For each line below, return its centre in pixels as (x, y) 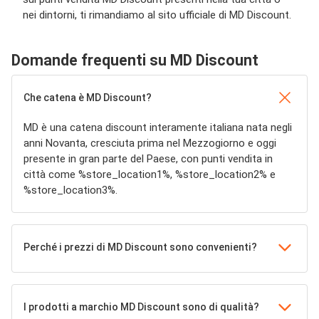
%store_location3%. (70, 190)
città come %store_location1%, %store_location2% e (150, 174)
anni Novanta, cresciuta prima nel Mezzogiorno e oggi (150, 143)
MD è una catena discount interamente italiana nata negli (158, 127)
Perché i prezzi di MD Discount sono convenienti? (140, 247)
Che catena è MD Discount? (88, 98)
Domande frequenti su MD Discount (135, 60)
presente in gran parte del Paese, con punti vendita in (148, 159)
